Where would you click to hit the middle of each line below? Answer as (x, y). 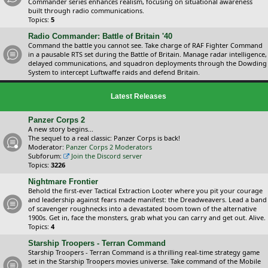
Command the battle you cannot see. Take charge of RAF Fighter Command (145, 45)
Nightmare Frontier (63, 182)
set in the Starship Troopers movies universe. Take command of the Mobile (144, 261)
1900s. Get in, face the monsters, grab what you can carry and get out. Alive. (147, 217)
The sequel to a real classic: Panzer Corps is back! (104, 138)
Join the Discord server (106, 156)
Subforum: (45, 156)
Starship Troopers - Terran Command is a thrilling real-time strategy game (144, 252)
